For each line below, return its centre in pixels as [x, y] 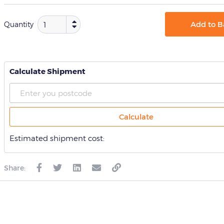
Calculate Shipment [47, 71]
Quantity [19, 24]
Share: [15, 168]
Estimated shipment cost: [57, 138]
